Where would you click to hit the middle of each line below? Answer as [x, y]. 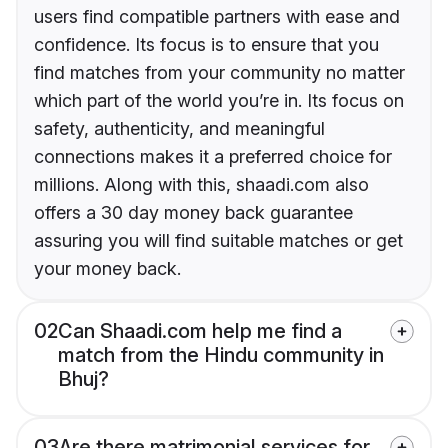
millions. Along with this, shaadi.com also [201, 185]
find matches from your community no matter [219, 73]
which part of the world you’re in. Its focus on [219, 101]
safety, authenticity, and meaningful [179, 129]
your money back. [107, 269]
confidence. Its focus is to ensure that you [206, 45]
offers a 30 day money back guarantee [193, 213]
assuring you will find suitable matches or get [218, 241]
